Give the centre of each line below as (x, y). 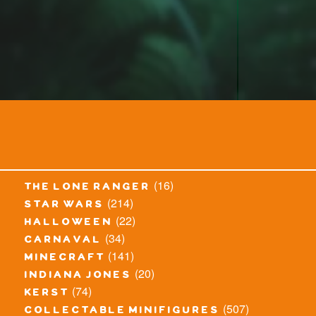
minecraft (65, 259)
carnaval (63, 242)
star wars (65, 206)
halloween (69, 224)
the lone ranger (88, 189)
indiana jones (78, 277)
